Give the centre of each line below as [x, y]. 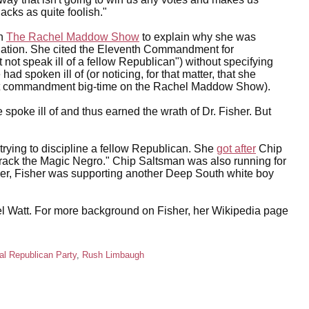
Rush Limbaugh [113, 255]
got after [236, 148]
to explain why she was [198, 37]
